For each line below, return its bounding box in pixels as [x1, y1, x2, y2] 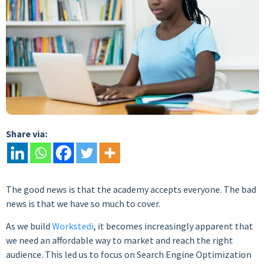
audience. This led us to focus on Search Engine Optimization [6, 248, 251, 261]
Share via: [6, 127, 47, 140]
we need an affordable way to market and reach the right [6, 234, 233, 247]
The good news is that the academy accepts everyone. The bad [6, 183, 256, 195]
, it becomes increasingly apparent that [93, 220, 253, 232]
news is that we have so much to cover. [6, 197, 160, 209]
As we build [6, 220, 52, 232]
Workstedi [52, 220, 93, 232]
